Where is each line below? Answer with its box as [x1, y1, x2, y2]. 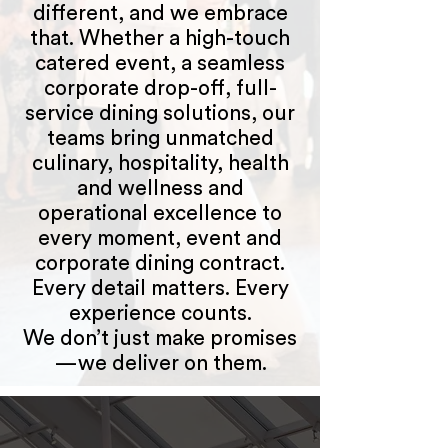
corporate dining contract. [35, 253, 285, 274]
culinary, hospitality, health [31, 153, 289, 174]
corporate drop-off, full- [43, 78, 277, 99]
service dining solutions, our [25, 103, 295, 124]
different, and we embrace [32, 3, 288, 24]
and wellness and [76, 178, 244, 199]
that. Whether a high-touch [30, 28, 290, 49]
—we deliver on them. [53, 353, 267, 374]
